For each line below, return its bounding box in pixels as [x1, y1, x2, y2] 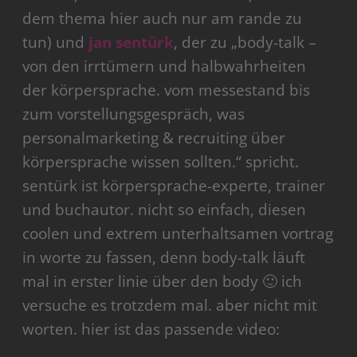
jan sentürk [88, 32, 175, 53]
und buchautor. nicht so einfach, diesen [22, 199, 307, 221]
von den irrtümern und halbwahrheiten [22, 56, 307, 77]
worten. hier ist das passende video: [22, 319, 280, 340]
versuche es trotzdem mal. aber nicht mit [22, 295, 318, 316]
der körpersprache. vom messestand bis [22, 80, 311, 101]
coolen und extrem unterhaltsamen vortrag [22, 223, 334, 245]
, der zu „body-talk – [174, 32, 317, 53]
